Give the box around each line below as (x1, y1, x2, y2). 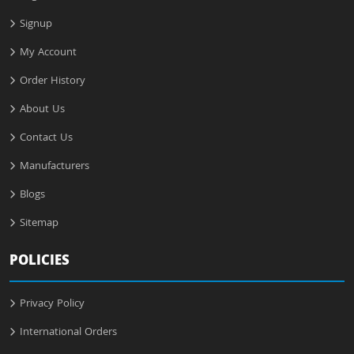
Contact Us (20, 130, 73, 148)
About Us (20, 101, 65, 119)
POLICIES (9, 250, 70, 274)
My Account (20, 44, 77, 62)
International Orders (20, 324, 117, 342)
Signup (20, 16, 52, 34)
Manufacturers (20, 158, 89, 176)
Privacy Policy (20, 296, 85, 314)
